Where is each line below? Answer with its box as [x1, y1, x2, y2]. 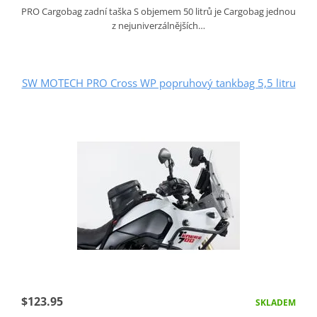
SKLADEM [255, 296, 296, 309]
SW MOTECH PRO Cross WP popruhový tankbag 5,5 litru [21, 75, 296, 90]
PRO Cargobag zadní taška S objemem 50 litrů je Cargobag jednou [21, 4, 296, 18]
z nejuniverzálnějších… [112, 18, 205, 32]
